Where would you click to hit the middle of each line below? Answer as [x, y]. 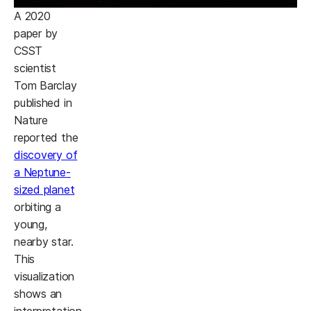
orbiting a [37, 207]
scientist [35, 68]
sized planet [44, 190]
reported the [46, 138]
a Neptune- [42, 173]
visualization [44, 277]
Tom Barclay [45, 86]
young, [31, 225]
